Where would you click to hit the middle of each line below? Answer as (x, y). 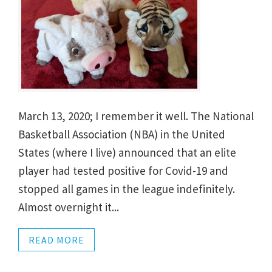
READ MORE (56, 240)
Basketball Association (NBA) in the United (122, 134)
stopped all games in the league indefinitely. (127, 189)
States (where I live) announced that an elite (127, 152)
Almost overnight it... (69, 207)
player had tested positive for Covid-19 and (123, 170)
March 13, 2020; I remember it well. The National (136, 116)
